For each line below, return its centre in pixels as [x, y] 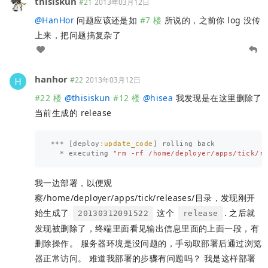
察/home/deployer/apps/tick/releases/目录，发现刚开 [145, 198]
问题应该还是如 [107, 20]
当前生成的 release [73, 112]
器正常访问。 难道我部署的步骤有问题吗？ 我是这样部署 [145, 258]
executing [89, 153]
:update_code [126, 144]
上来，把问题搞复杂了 [78, 35]
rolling [177, 144]
